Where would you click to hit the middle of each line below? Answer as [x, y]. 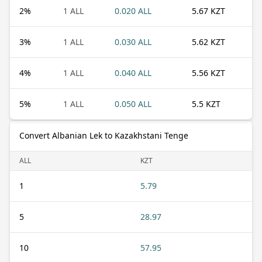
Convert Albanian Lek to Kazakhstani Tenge [104, 135]
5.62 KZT [208, 42]
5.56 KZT [208, 73]
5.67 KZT [208, 11]
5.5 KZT [206, 104]
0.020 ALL [133, 11]
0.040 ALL [133, 73]
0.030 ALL [133, 42]
